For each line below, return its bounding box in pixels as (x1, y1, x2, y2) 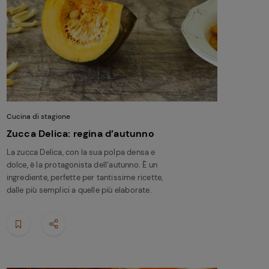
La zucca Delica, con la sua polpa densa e (6, 147, 156, 157)
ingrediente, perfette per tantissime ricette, (6, 172, 163, 183)
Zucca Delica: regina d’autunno (6, 127, 154, 140)
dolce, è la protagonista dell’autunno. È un (6, 159, 157, 170)
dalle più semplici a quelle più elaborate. (6, 184, 152, 195)
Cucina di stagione (6, 111, 70, 121)
